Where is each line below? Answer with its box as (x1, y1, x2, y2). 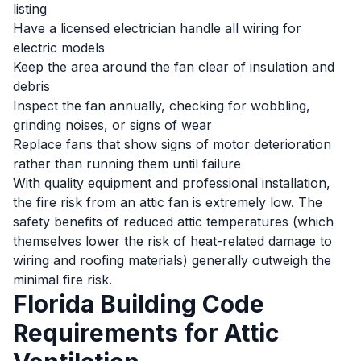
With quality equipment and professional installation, (13, 175, 330, 191)
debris (13, 78, 50, 94)
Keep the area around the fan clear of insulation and (13, 59, 334, 75)
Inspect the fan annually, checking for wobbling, (13, 98, 310, 114)
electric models (13, 39, 105, 56)
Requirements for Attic (13, 318, 279, 347)
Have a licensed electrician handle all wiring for (13, 20, 301, 36)
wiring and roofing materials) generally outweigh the (13, 252, 331, 268)
